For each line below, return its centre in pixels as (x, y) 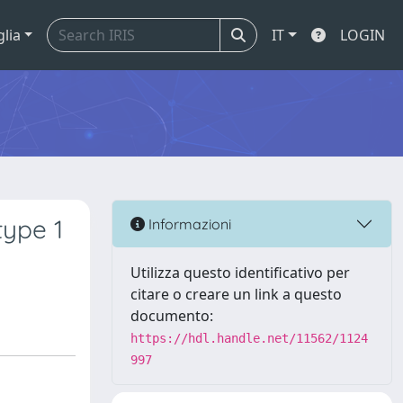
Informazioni (188, 224)
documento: (172, 316)
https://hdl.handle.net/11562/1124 (249, 338)
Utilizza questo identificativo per (240, 273)
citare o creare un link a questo (236, 294)
